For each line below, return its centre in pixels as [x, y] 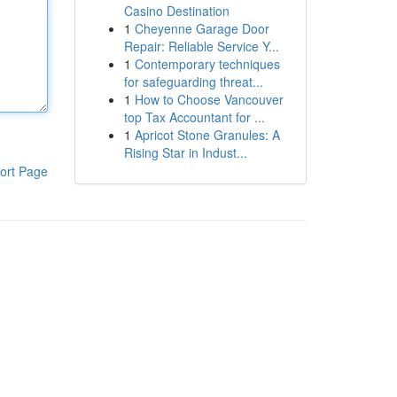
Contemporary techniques [207, 64]
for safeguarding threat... [193, 82]
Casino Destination [176, 11]
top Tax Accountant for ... [194, 117]
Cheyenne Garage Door [202, 28]
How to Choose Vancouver [209, 99]
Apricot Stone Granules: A [207, 135]
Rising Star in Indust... [185, 152]
